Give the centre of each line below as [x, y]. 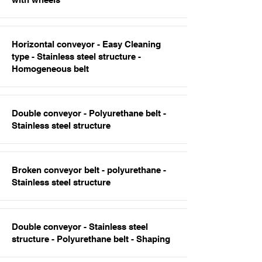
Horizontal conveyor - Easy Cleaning [86, 44]
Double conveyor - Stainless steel [80, 227]
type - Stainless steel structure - [76, 56]
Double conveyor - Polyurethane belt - [89, 113]
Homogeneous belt [50, 69]
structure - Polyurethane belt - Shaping [91, 239]
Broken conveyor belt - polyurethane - [89, 170]
